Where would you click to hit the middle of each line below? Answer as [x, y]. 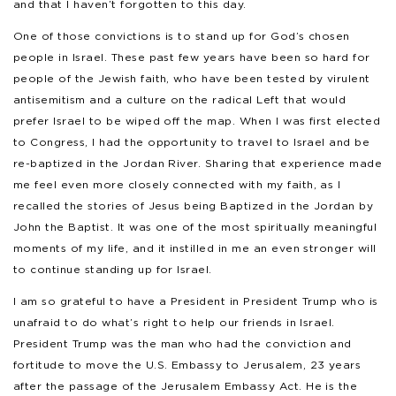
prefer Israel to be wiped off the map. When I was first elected [197, 120]
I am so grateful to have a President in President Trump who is [196, 301]
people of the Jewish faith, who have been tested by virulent [192, 78]
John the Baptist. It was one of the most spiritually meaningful [195, 226]
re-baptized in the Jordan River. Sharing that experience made [198, 163]
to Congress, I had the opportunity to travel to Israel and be [192, 141]
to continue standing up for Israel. [113, 269]
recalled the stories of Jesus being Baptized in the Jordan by [194, 205]
